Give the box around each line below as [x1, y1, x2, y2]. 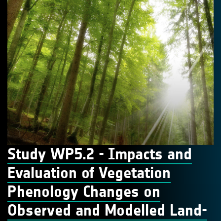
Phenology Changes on [7, 182, 160, 201]
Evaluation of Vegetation [7, 163, 171, 183]
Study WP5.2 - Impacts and [7, 144, 192, 164]
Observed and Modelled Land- [7, 200, 207, 220]
